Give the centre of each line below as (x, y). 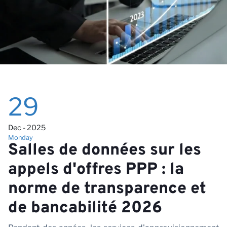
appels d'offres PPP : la (96, 169)
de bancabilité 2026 (85, 208)
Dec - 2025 (27, 127)
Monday (21, 137)
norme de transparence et (107, 189)
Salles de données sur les (105, 150)
